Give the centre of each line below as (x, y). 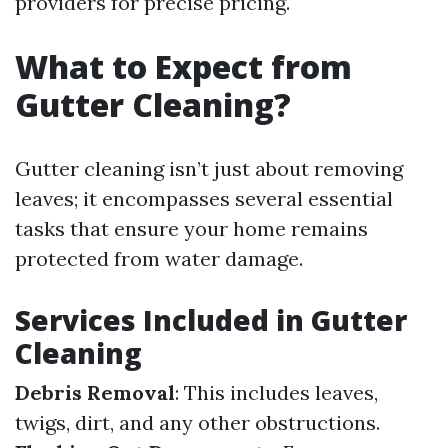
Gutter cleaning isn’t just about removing (209, 168)
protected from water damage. (159, 258)
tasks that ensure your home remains (191, 228)
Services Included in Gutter (211, 320)
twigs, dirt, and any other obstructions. (197, 422)
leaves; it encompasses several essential (204, 198)
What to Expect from (183, 66)
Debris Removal (95, 392)
